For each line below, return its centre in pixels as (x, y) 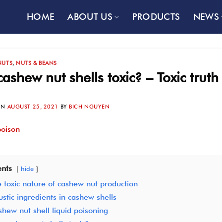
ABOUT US (90, 17)
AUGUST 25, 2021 (33, 106)
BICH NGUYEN (89, 106)
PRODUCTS (156, 17)
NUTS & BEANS (37, 63)
